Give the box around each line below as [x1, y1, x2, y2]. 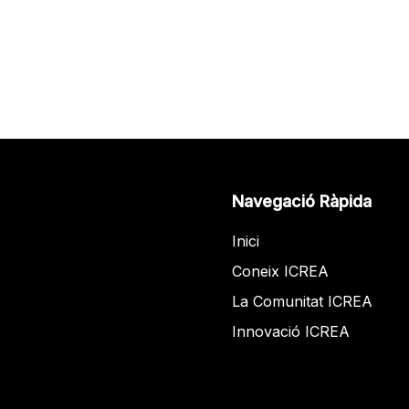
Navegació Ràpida [232, 192, 372, 211]
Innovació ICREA [232, 322, 350, 341]
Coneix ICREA [232, 262, 329, 280]
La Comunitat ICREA [232, 292, 372, 310]
